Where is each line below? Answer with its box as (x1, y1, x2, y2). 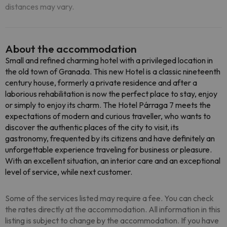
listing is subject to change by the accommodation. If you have (5, 215, 219, 225)
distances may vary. (5, 2, 74, 12)
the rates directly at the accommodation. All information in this (5, 204, 220, 214)
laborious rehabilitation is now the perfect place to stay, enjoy (5, 89, 217, 99)
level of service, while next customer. (5, 167, 132, 177)
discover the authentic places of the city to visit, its (5, 122, 179, 132)
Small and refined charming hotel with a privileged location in (5, 55, 213, 65)
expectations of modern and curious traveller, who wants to (5, 111, 211, 121)
